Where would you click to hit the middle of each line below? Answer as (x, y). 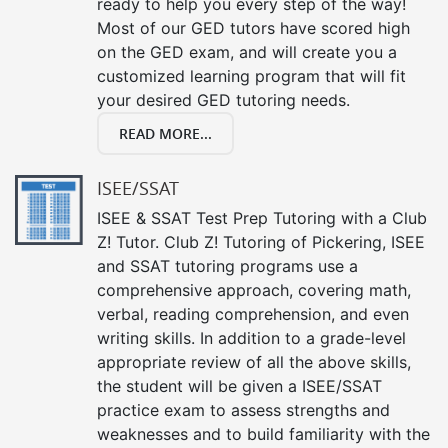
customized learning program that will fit (251, 75)
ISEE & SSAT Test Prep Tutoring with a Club (262, 217)
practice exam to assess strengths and (243, 409)
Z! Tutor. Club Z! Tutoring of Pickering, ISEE (261, 241)
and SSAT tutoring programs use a (227, 265)
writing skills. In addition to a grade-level (251, 337)
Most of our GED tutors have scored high (253, 27)
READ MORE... (165, 133)
